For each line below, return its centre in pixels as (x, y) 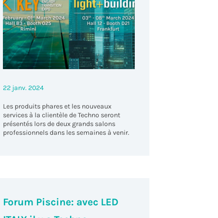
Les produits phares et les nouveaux (57, 107)
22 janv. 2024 (23, 88)
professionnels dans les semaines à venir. (67, 133)
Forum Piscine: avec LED (60, 202)
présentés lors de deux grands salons (59, 124)
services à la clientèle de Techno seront (61, 115)
